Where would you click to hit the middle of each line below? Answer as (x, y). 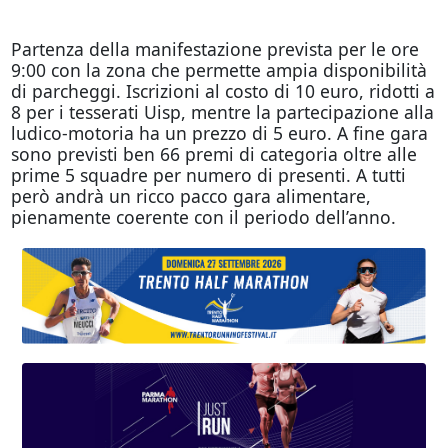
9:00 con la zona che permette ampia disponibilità (218, 69)
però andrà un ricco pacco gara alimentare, (190, 195)
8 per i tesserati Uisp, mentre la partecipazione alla (222, 111)
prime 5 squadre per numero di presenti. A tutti (208, 174)
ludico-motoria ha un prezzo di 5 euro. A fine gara (219, 132)
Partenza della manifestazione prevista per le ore (214, 48)
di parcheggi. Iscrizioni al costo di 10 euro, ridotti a (222, 90)
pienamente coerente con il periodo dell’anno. (203, 216)
